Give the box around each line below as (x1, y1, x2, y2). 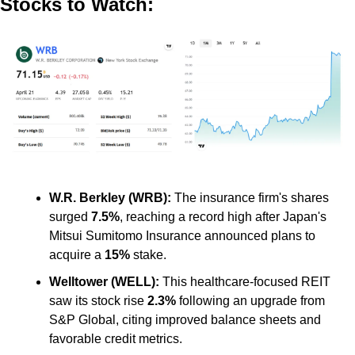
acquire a (49, 248, 105, 262)
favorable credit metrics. (49, 332, 182, 346)
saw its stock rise (49, 294, 147, 308)
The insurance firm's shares (171, 191, 329, 205)
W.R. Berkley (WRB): (49, 191, 171, 205)
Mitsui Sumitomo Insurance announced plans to (49, 229, 315, 243)
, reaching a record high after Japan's (120, 210, 326, 224)
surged (49, 210, 91, 224)
